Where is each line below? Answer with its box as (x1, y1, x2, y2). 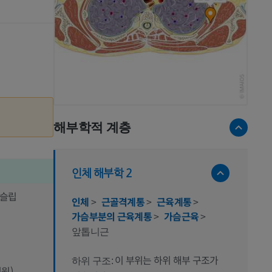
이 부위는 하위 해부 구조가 (115, 252, 219, 267)
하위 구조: (72, 255, 115, 266)
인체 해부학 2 (72, 166, 132, 179)
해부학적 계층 (53, 120, 131, 134)
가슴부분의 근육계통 (72, 208, 154, 223)
